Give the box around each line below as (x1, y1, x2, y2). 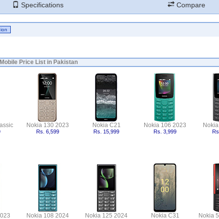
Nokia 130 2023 (26, 122, 69, 129)
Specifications (19, 1, 64, 9)
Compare (175, 1, 205, 9)
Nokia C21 (92, 122, 121, 129)
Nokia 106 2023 (144, 122, 186, 129)
